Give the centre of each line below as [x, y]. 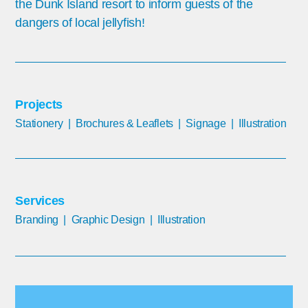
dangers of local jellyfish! [80, 22]
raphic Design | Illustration [142, 220]
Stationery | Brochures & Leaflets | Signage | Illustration [151, 124]
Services [40, 201]
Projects [39, 105]
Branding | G [47, 220]
